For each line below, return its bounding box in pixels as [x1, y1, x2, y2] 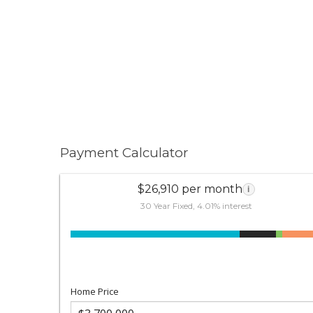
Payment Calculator [60, 145, 189, 161]
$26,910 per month [137, 182, 242, 196]
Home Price [71, 284, 119, 298]
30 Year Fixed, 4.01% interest [140, 200, 252, 211]
